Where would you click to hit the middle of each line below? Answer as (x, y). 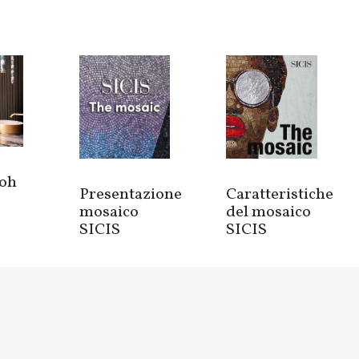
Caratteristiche (280, 194)
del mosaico (269, 212)
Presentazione (130, 194)
